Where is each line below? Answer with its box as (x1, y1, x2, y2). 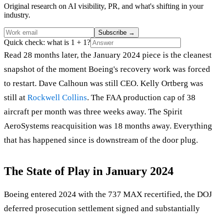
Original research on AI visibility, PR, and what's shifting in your (4, 1, 203, 10)
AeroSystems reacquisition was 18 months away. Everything (4, 121, 212, 131)
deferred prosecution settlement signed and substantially (4, 203, 200, 213)
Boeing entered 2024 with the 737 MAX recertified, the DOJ (4, 189, 212, 199)
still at (4, 92, 27, 102)
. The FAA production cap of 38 (87, 92, 196, 102)
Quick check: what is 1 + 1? (4, 38, 90, 46)
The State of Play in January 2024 (4, 164, 174, 177)
